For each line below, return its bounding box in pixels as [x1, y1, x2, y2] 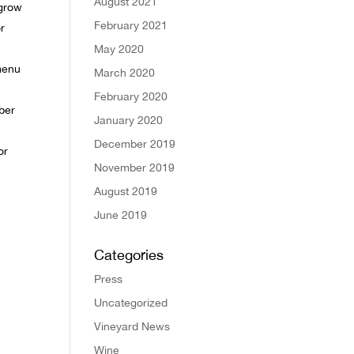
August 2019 [94, 184, 158, 198]
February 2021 [94, 18, 168, 32]
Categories [94, 246, 164, 263]
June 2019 [94, 208, 148, 221]
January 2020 [94, 113, 164, 126]
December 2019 [94, 137, 176, 150]
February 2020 [94, 89, 168, 103]
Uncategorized [94, 296, 168, 309]
